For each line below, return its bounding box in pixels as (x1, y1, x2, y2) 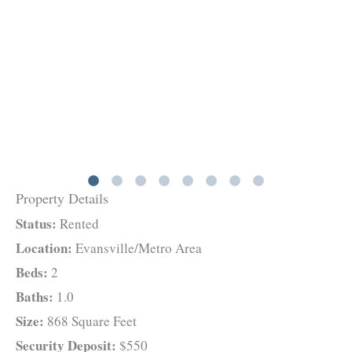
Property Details (16, 189, 108, 208)
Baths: (16, 287, 53, 307)
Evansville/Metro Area (72, 239, 202, 258)
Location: (16, 238, 72, 258)
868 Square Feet (44, 312, 137, 331)
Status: (16, 214, 57, 234)
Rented (57, 214, 99, 233)
